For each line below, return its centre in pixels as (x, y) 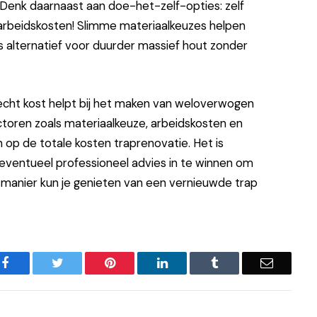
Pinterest (137, 262)
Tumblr (236, 262)
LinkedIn (190, 262)
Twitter (81, 262)
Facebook (33, 262)
